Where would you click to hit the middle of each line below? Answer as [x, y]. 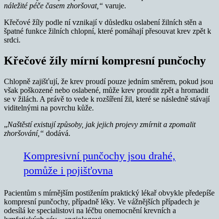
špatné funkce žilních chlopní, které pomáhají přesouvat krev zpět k [108, 31]
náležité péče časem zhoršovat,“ [55, 5]
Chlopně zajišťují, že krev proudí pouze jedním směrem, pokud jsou [109, 81]
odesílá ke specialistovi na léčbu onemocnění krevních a [90, 210]
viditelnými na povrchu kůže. [49, 108]
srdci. [12, 40]
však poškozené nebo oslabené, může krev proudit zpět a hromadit [106, 90]
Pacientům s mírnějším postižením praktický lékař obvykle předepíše [109, 193]
